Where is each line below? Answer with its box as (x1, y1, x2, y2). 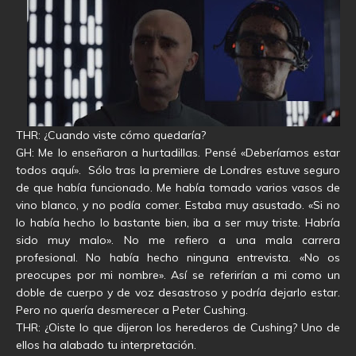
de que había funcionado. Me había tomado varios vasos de (16, 180, 340, 195)
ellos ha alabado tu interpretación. (16, 338, 196, 353)
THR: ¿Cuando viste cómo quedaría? (16, 128, 206, 143)
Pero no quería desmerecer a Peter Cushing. (16, 303, 248, 318)
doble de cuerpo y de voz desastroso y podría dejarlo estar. (16, 285, 340, 300)
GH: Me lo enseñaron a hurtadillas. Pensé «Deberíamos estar (16, 145, 340, 161)
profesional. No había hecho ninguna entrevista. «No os (16, 250, 340, 265)
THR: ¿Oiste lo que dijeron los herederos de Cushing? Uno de (16, 320, 340, 335)
